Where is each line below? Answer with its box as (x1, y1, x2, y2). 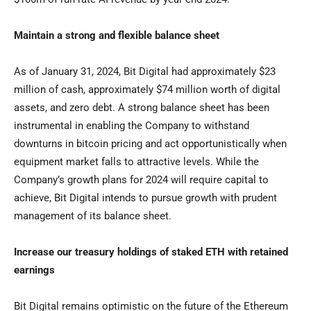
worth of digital (208, 83, 280, 96)
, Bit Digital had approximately (119, 65, 259, 78)
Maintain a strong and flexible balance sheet (14, 29, 219, 42)
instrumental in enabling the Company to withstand (14, 119, 249, 133)
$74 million (156, 83, 208, 96)
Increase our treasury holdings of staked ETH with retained (14, 246, 288, 259)
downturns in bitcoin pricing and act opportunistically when (14, 137, 287, 151)
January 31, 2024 (42, 65, 119, 78)
